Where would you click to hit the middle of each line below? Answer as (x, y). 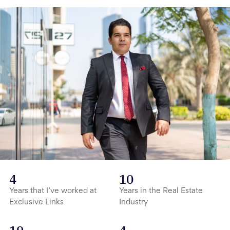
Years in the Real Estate (161, 191)
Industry (133, 203)
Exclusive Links (36, 203)
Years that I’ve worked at (53, 191)
